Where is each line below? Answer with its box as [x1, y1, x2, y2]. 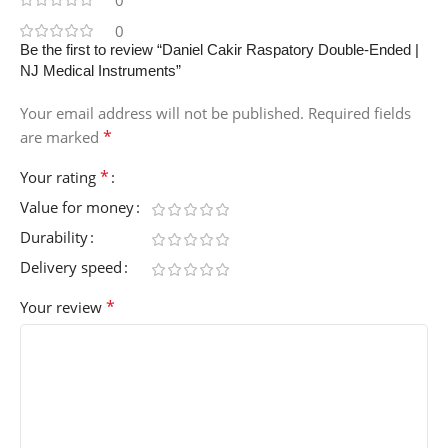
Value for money [20, 197, 134, 218]
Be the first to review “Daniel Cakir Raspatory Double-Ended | [20, 41, 419, 59]
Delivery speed [20, 257, 122, 278]
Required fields [308, 103, 411, 124]
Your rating [20, 167, 100, 188]
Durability [20, 227, 88, 248]
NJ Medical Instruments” [20, 62, 181, 80]
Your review [20, 297, 106, 318]
